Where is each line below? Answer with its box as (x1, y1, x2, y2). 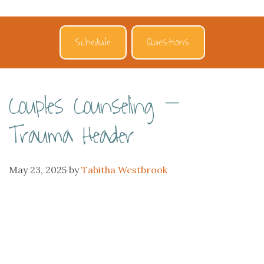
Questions (147, 34, 189, 51)
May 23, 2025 (9, 164, 67, 176)
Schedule (75, 34, 111, 51)
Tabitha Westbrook (81, 164, 167, 176)
